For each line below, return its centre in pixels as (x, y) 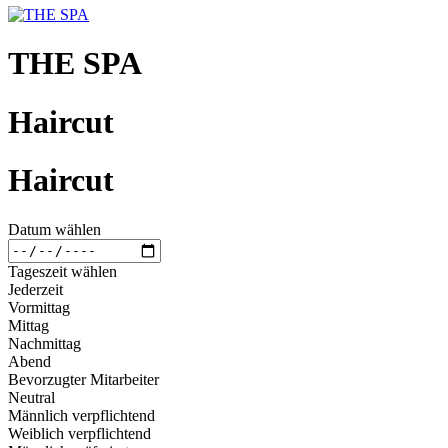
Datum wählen (54, 229)
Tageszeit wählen (62, 271)
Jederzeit (35, 289)
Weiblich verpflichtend (79, 433)
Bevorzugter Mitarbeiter (83, 379)
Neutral (31, 397)
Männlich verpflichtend (81, 415)
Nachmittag (44, 343)
